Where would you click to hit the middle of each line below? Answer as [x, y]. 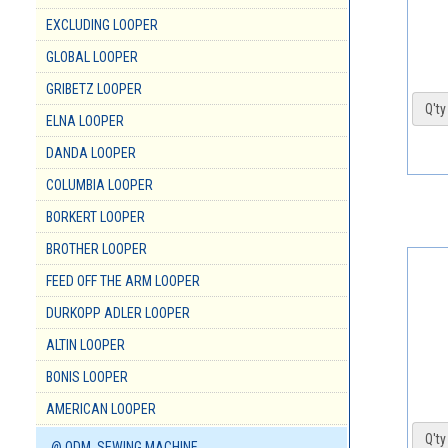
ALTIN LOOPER [85, 345]
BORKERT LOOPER [95, 217]
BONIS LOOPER [87, 377]
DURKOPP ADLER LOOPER [118, 313]
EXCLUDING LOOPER [102, 25]
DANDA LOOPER [91, 153]
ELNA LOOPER [85, 121]
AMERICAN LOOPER [101, 409]
